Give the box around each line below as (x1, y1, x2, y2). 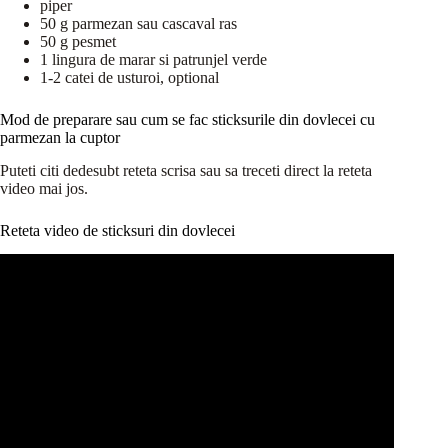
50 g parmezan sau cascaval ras (40, 14, 237, 32)
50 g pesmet (40, 32, 116, 50)
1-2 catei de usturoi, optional (40, 68, 219, 86)
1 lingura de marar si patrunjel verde (40, 50, 267, 68)
